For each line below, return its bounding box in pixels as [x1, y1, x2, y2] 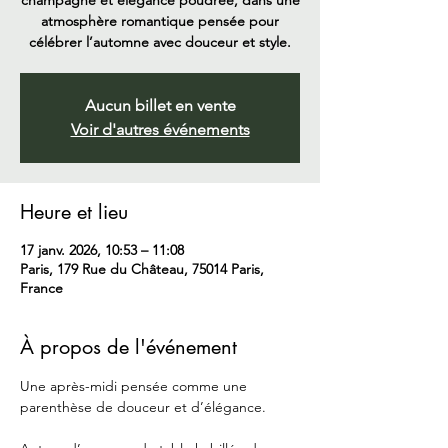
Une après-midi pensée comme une [20, 377, 251, 396]
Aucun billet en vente [84, 96, 236, 116]
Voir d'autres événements [70, 120, 250, 140]
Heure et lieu [20, 199, 128, 226]
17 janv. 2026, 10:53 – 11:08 [20, 241, 184, 260]
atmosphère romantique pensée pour [41, 12, 279, 31]
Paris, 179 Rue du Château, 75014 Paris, [20, 260, 264, 279]
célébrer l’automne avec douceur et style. [29, 33, 291, 52]
